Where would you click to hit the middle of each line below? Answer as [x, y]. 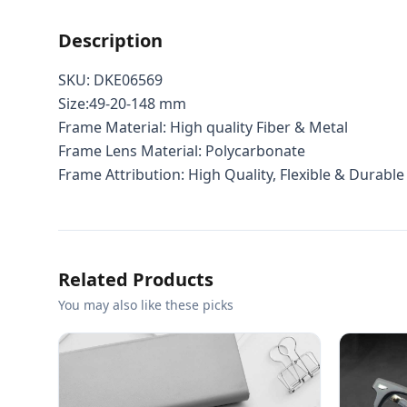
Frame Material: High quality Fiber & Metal [203, 127]
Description [110, 40]
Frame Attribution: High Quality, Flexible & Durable [231, 174]
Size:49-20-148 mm [122, 104]
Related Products [136, 279]
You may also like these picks [146, 305]
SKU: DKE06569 [110, 80]
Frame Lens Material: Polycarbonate [182, 151]
